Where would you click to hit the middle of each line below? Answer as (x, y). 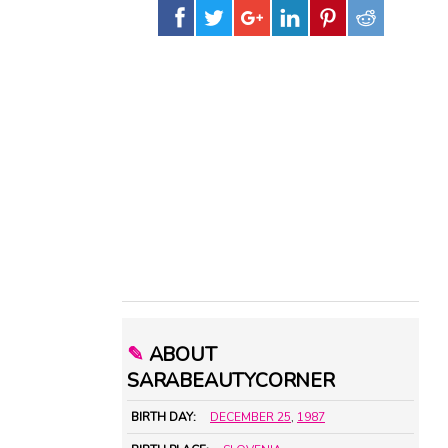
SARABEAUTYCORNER (231, 381)
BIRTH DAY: (163, 417)
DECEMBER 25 (250, 417)
